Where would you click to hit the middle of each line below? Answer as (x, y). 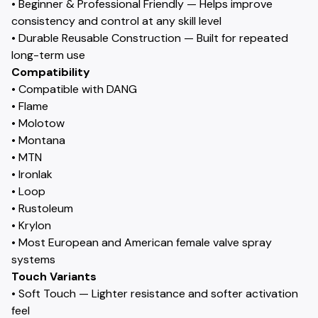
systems (33, 259)
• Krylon (31, 225)
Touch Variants (54, 276)
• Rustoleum (42, 208)
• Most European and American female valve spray (142, 242)
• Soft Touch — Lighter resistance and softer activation (155, 294)
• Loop (28, 191)
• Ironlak (32, 174)
